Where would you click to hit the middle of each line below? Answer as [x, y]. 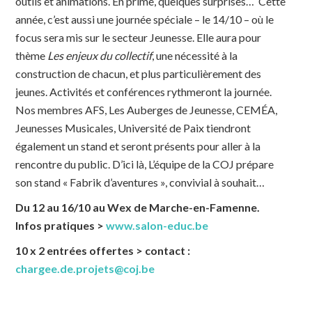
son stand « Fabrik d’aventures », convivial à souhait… [140, 182]
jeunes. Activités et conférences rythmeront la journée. [144, 92]
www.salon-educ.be [157, 226]
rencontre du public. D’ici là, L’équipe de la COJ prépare [145, 164]
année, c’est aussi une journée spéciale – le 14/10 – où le [145, 19]
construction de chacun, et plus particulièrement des [139, 74]
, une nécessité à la [195, 56]
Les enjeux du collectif [100, 56]
